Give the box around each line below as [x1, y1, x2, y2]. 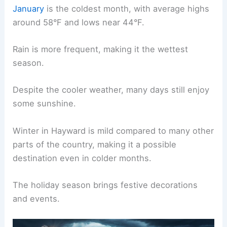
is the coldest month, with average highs [44, 3, 210, 14]
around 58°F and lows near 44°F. [13, 17, 145, 27]
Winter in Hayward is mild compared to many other [13, 125, 214, 136]
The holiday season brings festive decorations [13, 179, 198, 190]
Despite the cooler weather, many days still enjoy [13, 85, 210, 95]
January [13, 3, 45, 14]
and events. [13, 193, 60, 204]
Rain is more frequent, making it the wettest [13, 44, 188, 55]
